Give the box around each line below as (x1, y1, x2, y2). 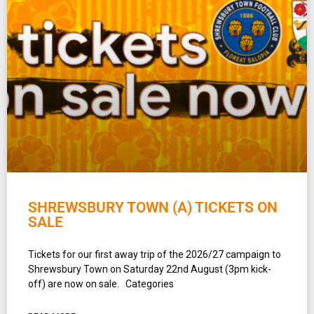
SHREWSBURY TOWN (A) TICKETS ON (28, 198, 278, 216)
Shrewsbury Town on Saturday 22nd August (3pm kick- (28, 263, 271, 275)
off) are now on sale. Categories (28, 278, 174, 289)
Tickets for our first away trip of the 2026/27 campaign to (28, 248, 281, 260)
